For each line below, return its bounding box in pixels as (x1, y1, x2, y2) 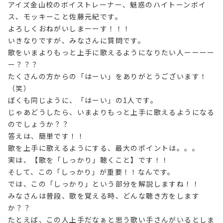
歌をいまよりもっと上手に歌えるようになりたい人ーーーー (8, 47, 215, 57)
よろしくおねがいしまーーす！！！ (8, 23, 131, 33)
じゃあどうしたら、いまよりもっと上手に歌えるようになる (8, 107, 215, 117)
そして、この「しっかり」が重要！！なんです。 (8, 167, 175, 177)
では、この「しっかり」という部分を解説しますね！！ (8, 179, 200, 189)
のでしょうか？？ (8, 119, 70, 129)
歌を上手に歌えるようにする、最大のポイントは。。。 (8, 143, 200, 153)
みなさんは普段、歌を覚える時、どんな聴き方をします (8, 191, 200, 201)
